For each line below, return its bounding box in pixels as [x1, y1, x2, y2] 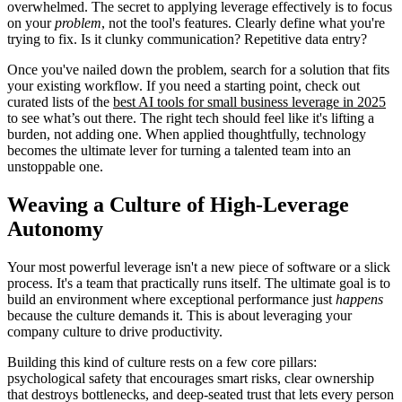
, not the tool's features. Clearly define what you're [101, 14, 385, 31]
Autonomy [7, 216, 103, 240]
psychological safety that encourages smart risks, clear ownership [7, 370, 374, 386]
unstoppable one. [7, 158, 103, 174]
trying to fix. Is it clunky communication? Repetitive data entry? [7, 31, 367, 47]
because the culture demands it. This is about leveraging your [7, 307, 352, 323]
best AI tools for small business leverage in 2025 [113, 93, 386, 109]
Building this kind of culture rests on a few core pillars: [7, 354, 317, 370]
